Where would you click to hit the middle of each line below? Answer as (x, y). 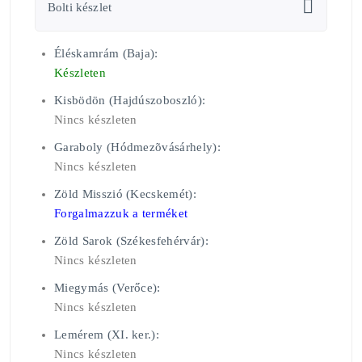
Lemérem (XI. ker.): (107, 335)
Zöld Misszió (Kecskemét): (125, 194)
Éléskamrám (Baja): (106, 54)
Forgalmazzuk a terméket (121, 214)
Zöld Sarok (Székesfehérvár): (131, 241)
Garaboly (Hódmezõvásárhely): (137, 147)
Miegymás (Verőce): (107, 288)
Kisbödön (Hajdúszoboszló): (130, 101)
